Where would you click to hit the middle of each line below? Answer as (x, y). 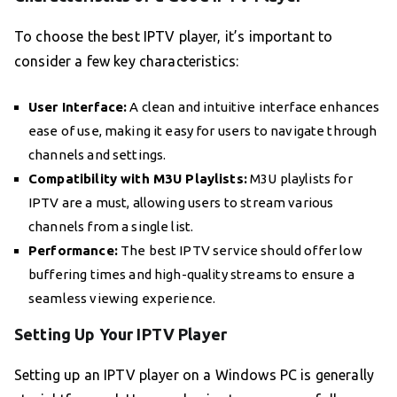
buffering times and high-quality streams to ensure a (191, 275)
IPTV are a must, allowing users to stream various (181, 203)
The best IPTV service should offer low (240, 251)
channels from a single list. (111, 227)
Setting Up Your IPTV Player (121, 335)
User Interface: (78, 107)
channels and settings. (97, 155)
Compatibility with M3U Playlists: (138, 179)
